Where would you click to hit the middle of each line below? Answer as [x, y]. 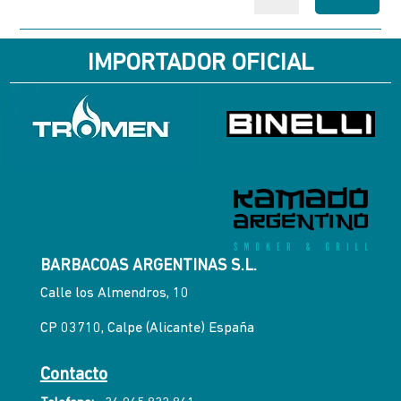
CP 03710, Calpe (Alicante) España [147, 328]
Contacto [73, 375]
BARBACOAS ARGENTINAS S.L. [148, 266]
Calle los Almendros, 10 [114, 293]
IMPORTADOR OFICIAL [200, 64]
